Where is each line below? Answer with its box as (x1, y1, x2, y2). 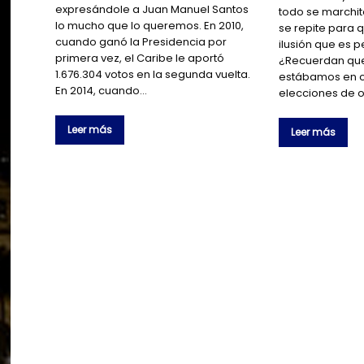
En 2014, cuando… (55, 83, 148, 99)
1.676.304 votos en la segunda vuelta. (55, 67, 251, 83)
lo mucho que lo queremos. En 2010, (55, 18, 245, 34)
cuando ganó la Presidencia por (55, 34, 227, 50)
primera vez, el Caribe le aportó (55, 50, 225, 67)
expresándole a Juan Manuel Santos (55, 2, 249, 18)
